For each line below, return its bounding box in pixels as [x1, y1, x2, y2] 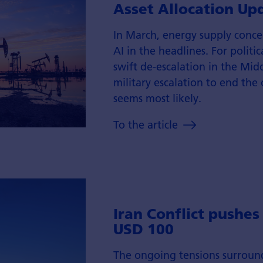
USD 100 [113, 220, 174, 238]
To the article [113, 117, 181, 131]
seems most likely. [113, 92, 201, 106]
